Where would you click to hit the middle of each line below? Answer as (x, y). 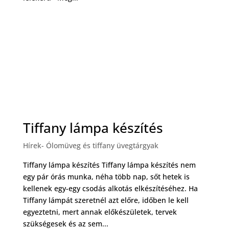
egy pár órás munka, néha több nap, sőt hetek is (106, 176)
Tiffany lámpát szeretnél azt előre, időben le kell (106, 200)
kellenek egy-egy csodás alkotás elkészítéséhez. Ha (110, 188)
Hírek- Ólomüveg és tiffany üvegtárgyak (90, 145)
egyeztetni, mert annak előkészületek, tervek (100, 212)
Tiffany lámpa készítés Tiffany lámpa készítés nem (109, 165)
